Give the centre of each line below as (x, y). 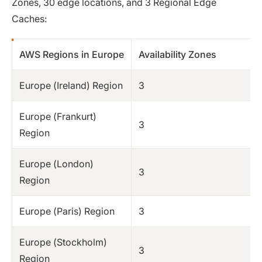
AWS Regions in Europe (72, 54)
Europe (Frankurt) (58, 116)
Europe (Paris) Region (67, 211)
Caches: (29, 18)
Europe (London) (56, 163)
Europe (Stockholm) (63, 242)
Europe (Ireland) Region (71, 85)
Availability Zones (177, 54)
